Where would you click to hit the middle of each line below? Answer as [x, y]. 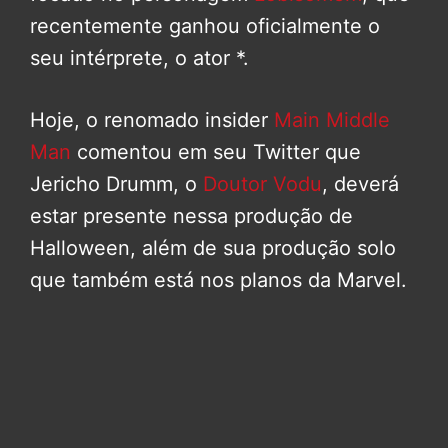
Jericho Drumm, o [116, 184]
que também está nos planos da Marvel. [218, 280]
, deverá [360, 184]
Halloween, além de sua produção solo [213, 248]
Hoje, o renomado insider [152, 120]
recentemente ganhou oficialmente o [205, 26]
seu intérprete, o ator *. [139, 58]
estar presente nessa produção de [191, 216]
